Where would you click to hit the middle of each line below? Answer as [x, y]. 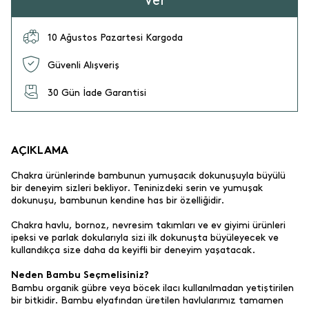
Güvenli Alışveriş [83, 65]
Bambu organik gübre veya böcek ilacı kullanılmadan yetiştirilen [152, 288]
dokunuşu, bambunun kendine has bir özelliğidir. [118, 200]
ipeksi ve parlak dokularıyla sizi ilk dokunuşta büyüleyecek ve [145, 238]
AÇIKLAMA [40, 151]
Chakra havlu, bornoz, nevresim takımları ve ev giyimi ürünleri [148, 225]
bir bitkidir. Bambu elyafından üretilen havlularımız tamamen [147, 300]
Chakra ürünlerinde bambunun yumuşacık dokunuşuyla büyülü [148, 176]
